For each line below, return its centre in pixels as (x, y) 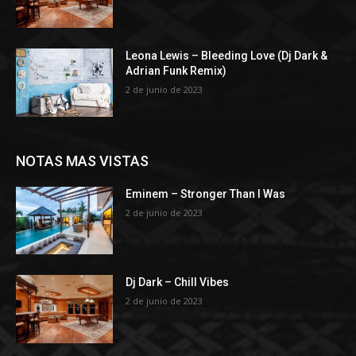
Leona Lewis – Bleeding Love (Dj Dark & (227, 56)
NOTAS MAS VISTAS (82, 161)
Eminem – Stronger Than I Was (206, 193)
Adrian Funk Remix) (176, 71)
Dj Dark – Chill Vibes (178, 282)
